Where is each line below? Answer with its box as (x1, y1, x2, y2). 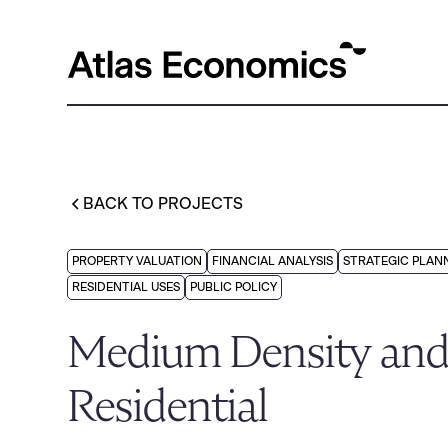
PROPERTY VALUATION (72, 255, 203, 267)
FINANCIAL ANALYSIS (212, 255, 334, 267)
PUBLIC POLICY (190, 281, 278, 293)
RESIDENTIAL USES (72, 281, 181, 293)
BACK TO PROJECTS (83, 196, 244, 212)
